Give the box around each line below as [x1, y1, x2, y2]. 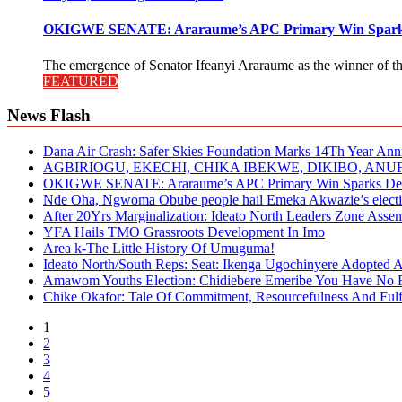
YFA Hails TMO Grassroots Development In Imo [43, 223, 325, 240]
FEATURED [43, 73, 118, 89]
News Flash [7, 106, 91, 126]
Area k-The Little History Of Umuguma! [43, 240, 275, 256]
